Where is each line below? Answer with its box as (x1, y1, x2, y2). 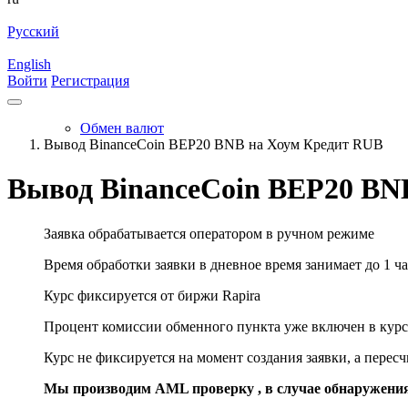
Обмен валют (80, 120, 164, 136)
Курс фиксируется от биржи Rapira (44, 287, 260, 303)
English (7, 56, 51, 72)
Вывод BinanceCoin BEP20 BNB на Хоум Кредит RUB (44, 137, 383, 152)
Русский (7, 24, 59, 39)
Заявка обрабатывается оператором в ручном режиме (44, 225, 374, 241)
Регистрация (51, 73, 129, 88)
